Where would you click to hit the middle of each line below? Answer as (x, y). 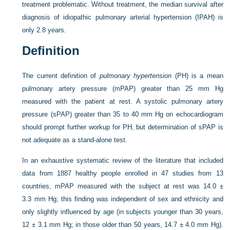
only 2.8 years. (44, 30)
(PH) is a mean (197, 76)
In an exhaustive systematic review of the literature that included (123, 160)
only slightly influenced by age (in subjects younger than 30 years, (123, 212)
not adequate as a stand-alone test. (75, 140)
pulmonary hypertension (136, 76)
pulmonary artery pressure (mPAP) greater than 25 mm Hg (123, 89)
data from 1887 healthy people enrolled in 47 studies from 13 (123, 173)
